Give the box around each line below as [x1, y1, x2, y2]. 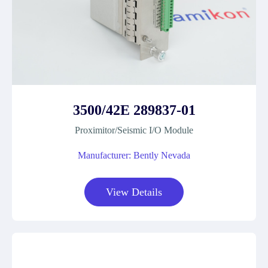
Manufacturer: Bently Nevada [78, 150, 190, 160]
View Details [106, 186, 162, 198]
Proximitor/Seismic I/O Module [75, 125, 193, 135]
